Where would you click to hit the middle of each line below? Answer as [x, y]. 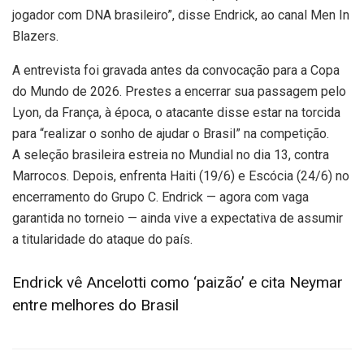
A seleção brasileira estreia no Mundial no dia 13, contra [171, 155]
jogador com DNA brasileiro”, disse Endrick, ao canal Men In [181, 15]
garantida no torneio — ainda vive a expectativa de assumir [178, 219]
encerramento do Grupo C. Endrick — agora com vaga [160, 197]
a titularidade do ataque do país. [102, 240]
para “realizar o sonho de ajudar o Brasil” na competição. [171, 134]
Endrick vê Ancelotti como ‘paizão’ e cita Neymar [178, 282]
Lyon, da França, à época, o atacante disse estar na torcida [176, 113]
